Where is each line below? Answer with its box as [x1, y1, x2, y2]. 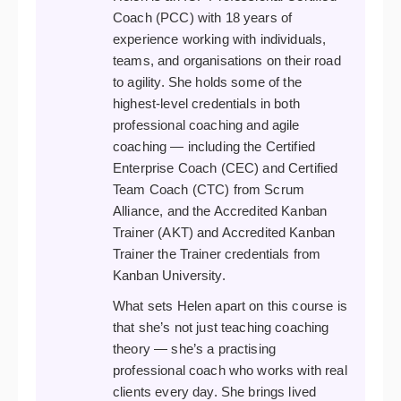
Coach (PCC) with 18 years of [113, 10, 293, 26]
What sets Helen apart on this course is [113, 298, 347, 314]
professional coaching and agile [113, 117, 300, 133]
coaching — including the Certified [113, 139, 316, 155]
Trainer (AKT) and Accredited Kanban [113, 225, 336, 241]
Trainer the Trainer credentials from [113, 246, 321, 262]
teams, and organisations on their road [113, 53, 341, 69]
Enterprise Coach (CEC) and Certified [113, 160, 338, 176]
